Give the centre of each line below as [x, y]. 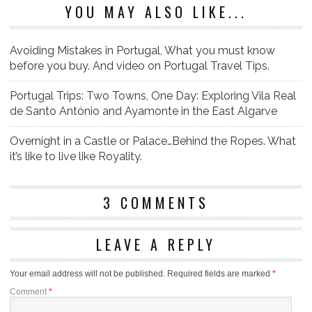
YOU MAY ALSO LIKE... [156, 12]
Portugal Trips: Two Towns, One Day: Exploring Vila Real [153, 96]
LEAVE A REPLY [156, 245]
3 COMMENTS [156, 203]
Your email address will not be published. [87, 274]
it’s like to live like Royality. [76, 157]
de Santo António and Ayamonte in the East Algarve [143, 111]
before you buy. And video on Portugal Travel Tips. [140, 66]
